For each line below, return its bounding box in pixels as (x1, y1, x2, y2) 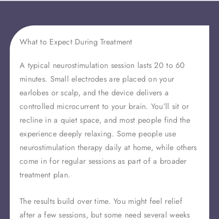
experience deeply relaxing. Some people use (20, 128, 176, 140)
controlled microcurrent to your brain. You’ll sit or (20, 101, 189, 112)
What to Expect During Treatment (20, 36, 132, 48)
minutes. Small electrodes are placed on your (20, 73, 175, 85)
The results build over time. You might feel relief (20, 195, 182, 207)
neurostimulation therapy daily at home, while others (20, 142, 197, 153)
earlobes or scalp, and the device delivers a (20, 87, 169, 99)
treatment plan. (20, 169, 71, 181)
